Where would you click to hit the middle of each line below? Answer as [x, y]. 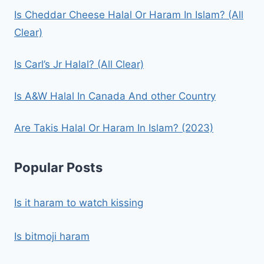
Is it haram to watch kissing [79, 203]
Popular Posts [58, 168]
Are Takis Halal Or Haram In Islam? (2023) [114, 128]
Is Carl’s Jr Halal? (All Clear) [79, 64]
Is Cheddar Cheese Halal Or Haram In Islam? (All [129, 14]
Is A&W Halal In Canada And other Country [115, 96]
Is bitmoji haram [52, 237]
